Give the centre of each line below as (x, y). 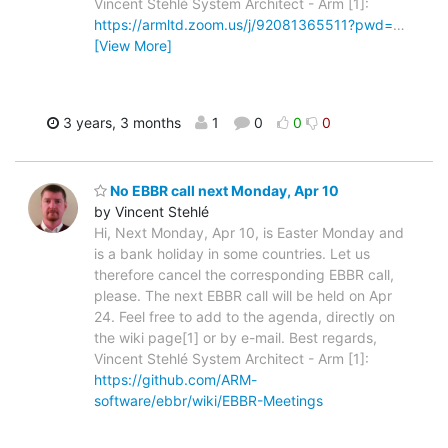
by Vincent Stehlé (151, 211)
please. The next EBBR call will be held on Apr (243, 295)
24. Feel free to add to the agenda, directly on (244, 316)
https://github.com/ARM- (175, 379)
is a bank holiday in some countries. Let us (232, 253)
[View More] (133, 46)
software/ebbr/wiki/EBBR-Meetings (208, 400)
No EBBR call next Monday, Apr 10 (223, 190)
